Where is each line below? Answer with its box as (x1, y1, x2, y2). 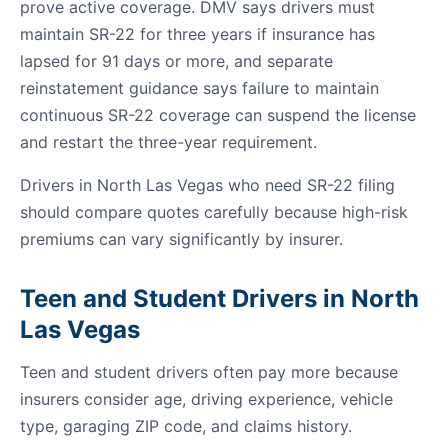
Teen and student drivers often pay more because (20, 362, 398, 382)
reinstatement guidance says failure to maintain (20, 78, 379, 98)
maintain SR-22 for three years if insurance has (20, 24, 375, 44)
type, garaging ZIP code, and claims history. (20, 416, 352, 436)
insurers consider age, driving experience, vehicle (20, 389, 393, 409)
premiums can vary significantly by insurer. (20, 229, 343, 249)
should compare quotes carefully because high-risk (20, 202, 408, 222)
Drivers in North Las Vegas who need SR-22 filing (20, 175, 395, 195)
